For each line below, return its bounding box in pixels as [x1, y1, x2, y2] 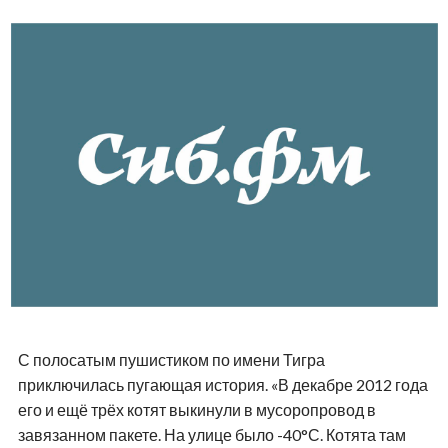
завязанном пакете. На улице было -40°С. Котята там [17, 425, 406, 445]
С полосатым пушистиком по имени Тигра [17, 350, 325, 370]
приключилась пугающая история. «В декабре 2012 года [17, 375, 428, 395]
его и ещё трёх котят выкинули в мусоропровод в [17, 400, 376, 420]
